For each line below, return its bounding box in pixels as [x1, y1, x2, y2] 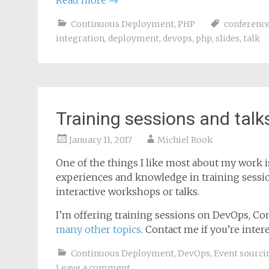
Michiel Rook [157, 134, 213, 145]
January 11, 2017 [69, 134, 132, 145]
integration [56, 33, 104, 44]
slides [216, 33, 240, 44]
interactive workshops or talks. [56, 186, 199, 198]
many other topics [56, 223, 141, 235]
